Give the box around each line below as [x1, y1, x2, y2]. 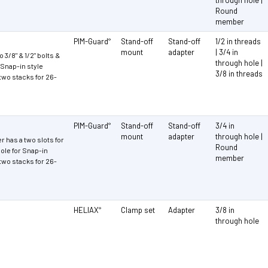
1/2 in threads [215, 36, 261, 46]
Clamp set [121, 205, 156, 215]
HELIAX [74, 205, 99, 215]
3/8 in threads [215, 68, 263, 78]
